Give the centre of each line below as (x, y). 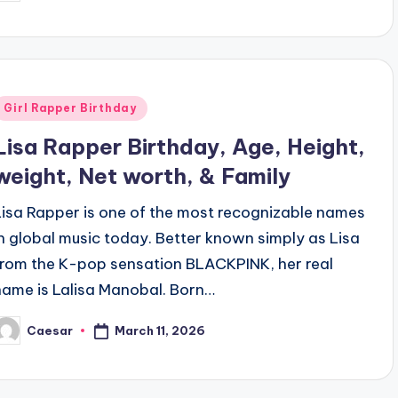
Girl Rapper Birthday (70, 108)
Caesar (50, 330)
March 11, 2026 (160, 330)
